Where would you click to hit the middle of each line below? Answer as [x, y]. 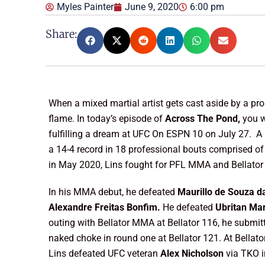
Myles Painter [85, 7]
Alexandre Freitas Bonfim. [106, 207]
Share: [62, 34]
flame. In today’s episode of [107, 119]
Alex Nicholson [193, 253]
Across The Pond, [204, 119]
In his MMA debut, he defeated [113, 192]
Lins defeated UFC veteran [105, 253]
